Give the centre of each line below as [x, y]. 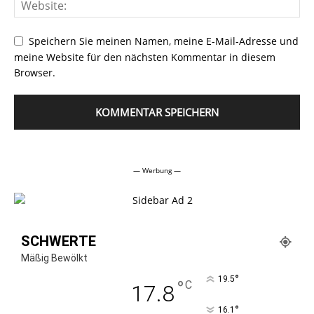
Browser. [35, 73]
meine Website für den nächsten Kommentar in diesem [145, 57]
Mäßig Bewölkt [54, 258]
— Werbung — [157, 171]
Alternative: [41, 152]
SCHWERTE [59, 241]
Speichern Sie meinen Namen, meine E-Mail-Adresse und [164, 41]
